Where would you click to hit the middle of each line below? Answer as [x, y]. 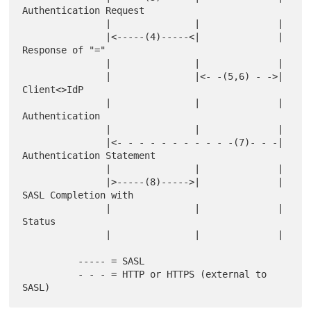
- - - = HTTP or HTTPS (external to [50, 275]
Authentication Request [84, 11]
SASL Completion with [78, 195]
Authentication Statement [89, 156]
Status [39, 222]
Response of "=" [64, 50]
